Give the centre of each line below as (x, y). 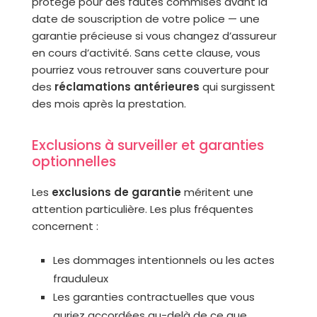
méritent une (217, 192)
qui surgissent (237, 87)
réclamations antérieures (127, 87)
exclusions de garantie (116, 192)
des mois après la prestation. (109, 104)
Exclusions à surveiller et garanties (148, 145)
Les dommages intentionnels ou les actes (163, 260)
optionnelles (74, 162)
